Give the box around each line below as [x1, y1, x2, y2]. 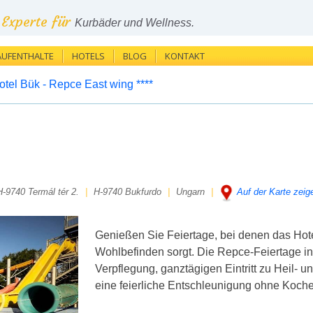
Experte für [1, 13, 75, 30]
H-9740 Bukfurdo [94, 187, 161, 197]
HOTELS [72, 50, 105, 62]
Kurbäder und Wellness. [75, 17, 194, 29]
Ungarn [176, 187, 205, 197]
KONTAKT [165, 50, 205, 62]
